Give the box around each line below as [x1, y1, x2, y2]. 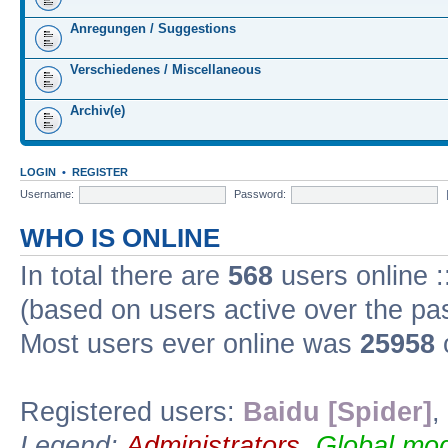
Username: [20, 187, 74, 200]
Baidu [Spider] [243, 397, 432, 427]
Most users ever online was [20, 329, 360, 359]
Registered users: [20, 397, 243, 427]
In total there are [20, 261, 228, 291]
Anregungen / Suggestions [70, 21, 236, 36]
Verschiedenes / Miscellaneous [70, 62, 261, 77]
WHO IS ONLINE [20, 224, 220, 252]
